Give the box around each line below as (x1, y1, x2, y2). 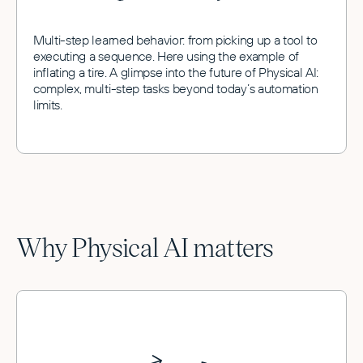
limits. (33, 96, 62, 113)
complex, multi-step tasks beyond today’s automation (33, 80, 318, 97)
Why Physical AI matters (16, 229, 274, 264)
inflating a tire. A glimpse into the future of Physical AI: (33, 64, 319, 81)
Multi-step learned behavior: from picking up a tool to (33, 32, 318, 49)
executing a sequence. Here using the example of (33, 48, 299, 65)
